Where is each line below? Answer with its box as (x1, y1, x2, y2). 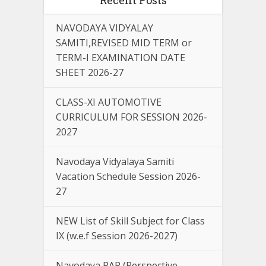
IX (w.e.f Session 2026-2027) (56, 229, 178, 242)
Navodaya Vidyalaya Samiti (56, 154, 174, 168)
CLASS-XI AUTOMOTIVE (56, 95, 161, 109)
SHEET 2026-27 (56, 65, 123, 79)
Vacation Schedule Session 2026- (56, 169, 201, 183)
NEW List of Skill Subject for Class (56, 214, 205, 227)
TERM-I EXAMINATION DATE (56, 50, 185, 64)
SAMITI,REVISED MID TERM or (56, 36, 192, 49)
